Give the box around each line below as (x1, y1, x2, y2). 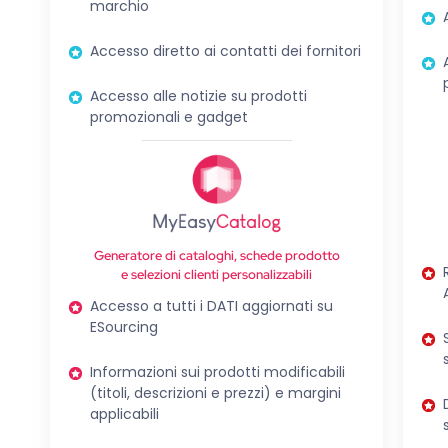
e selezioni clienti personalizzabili (121, 265, 313, 283)
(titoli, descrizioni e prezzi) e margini (90, 382, 341, 403)
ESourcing (90, 316, 158, 337)
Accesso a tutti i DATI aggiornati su (90, 295, 333, 316)
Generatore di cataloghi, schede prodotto (93, 246, 340, 264)
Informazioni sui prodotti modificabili (90, 361, 345, 382)
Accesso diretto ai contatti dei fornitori (90, 40, 361, 61)
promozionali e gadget (90, 106, 248, 127)
